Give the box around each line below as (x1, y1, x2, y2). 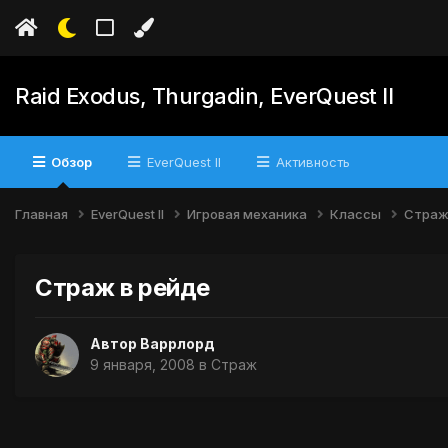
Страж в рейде (35, 272, 210, 302)
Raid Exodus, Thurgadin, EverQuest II (15, 83, 393, 109)
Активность (272, 154, 350, 170)
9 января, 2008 (90, 356, 195, 374)
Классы (330, 205, 384, 222)
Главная (15, 205, 71, 222)
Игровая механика (187, 205, 310, 222)
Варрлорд (140, 335, 215, 353)
